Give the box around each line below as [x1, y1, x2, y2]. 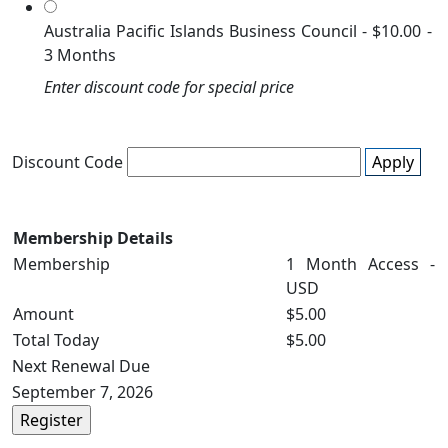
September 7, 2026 [12, 381, 153, 403]
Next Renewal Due [12, 355, 150, 377]
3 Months [44, 44, 116, 66]
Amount [13, 303, 74, 325]
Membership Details [13, 227, 173, 249]
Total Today [13, 329, 99, 351]
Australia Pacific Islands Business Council [44, 20, 357, 42]
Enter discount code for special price [44, 76, 294, 98]
